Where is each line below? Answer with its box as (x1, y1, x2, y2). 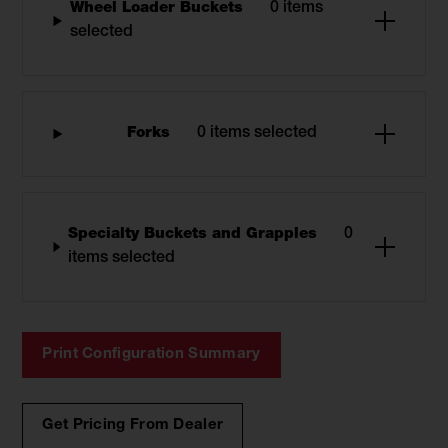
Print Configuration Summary (42, 347, 261, 362)
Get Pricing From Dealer (42, 418, 224, 433)
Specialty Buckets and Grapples (67, 227, 322, 242)
